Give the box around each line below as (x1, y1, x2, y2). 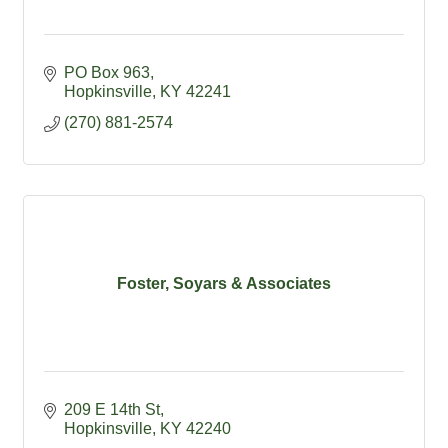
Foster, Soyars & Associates (117, 274, 331, 292)
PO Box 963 (64, 64, 150, 82)
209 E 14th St (64, 401, 160, 419)
